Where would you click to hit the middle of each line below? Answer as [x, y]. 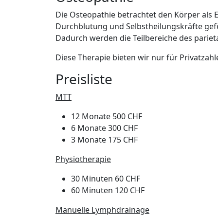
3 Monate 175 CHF [104, 140]
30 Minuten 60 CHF [106, 179]
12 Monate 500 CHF [107, 116]
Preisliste [84, 79]
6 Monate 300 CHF [104, 128]
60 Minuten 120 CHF [108, 190]
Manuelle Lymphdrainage [102, 210]
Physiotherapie [83, 159]
